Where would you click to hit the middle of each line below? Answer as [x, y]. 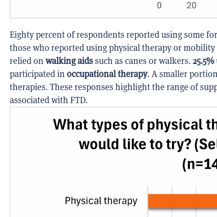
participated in [38, 74]
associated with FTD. [49, 100]
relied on [28, 61]
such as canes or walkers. [143, 61]
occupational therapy [107, 74]
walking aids [69, 61]
